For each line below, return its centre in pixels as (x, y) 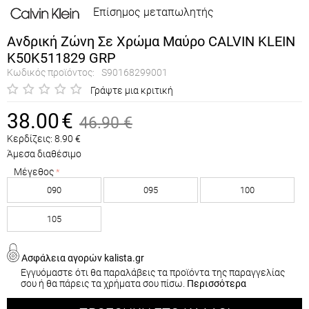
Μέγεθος (34, 172)
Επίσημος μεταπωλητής (153, 12)
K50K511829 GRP (61, 58)
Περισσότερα (217, 283)
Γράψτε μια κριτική (132, 90)
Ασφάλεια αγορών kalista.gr (82, 258)
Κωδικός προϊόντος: (51, 72)
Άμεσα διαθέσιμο (44, 154)
